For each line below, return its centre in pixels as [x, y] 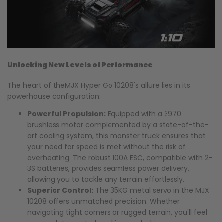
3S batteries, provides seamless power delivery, [108, 169]
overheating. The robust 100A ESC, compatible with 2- [120, 158]
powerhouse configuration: [54, 96]
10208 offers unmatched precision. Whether [104, 201]
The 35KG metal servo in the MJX [151, 191]
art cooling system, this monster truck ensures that [116, 136]
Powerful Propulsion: [66, 114]
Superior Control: [60, 191]
